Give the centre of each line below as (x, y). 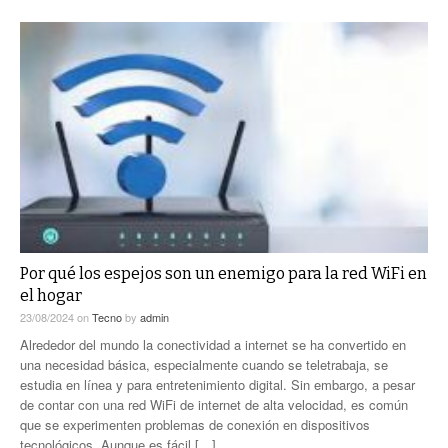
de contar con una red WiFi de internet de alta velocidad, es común (214, 404)
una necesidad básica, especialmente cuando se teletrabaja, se (204, 364)
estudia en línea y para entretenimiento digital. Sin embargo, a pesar (217, 384)
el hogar (51, 295)
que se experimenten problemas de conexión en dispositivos (195, 424)
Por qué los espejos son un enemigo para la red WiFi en (223, 273)
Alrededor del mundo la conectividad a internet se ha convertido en (213, 344)
